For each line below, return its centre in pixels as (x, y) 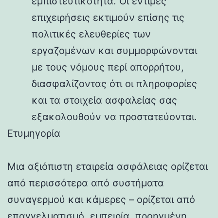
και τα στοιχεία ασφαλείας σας (104, 100)
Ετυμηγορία (34, 133)
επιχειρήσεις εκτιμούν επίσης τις (108, 17)
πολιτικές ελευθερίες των (91, 34)
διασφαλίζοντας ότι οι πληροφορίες (114, 83)
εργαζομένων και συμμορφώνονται (114, 50)
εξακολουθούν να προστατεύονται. (114, 117)
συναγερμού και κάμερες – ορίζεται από (101, 199)
